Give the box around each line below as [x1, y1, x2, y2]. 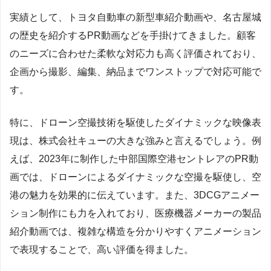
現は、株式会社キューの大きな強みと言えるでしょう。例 [10, 135, 261, 146]
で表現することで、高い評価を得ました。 [10, 244, 194, 255]
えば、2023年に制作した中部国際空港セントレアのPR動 [10, 153, 258, 164]
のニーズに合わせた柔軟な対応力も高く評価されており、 [10, 48, 261, 59]
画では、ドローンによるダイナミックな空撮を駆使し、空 [10, 171, 261, 182]
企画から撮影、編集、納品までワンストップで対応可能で [10, 66, 261, 77]
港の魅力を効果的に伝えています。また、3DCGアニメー [10, 189, 260, 200]
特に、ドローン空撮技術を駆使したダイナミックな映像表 [10, 117, 261, 128]
